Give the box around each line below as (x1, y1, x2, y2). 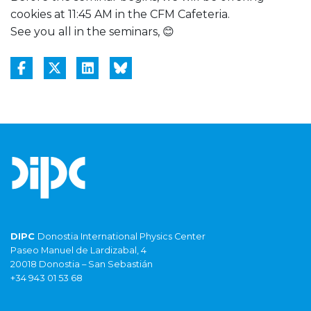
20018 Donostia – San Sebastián (10, 259, 153, 270)
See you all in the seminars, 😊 (10, 25, 174, 39)
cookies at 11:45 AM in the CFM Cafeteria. (10, 8, 230, 22)
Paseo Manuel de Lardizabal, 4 (10, 245, 146, 256)
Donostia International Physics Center (37, 231, 205, 242)
